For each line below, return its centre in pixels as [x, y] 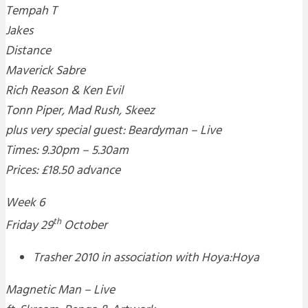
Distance [28, 52]
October [84, 226]
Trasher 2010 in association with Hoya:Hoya [146, 258]
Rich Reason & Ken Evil [64, 91]
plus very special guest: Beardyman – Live [113, 131]
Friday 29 [29, 226]
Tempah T [31, 12]
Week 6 [25, 203]
